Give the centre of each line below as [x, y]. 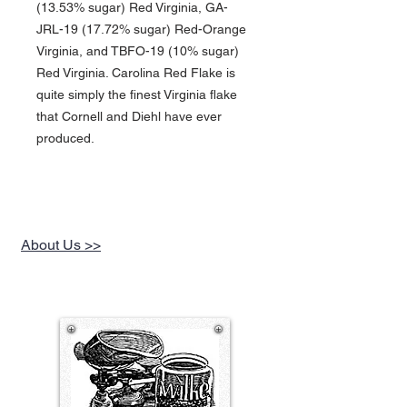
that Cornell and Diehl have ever [129, 117]
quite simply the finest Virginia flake [137, 95]
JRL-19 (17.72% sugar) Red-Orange [141, 30]
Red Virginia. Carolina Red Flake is [136, 73]
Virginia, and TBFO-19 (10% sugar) [138, 51]
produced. [65, 139]
